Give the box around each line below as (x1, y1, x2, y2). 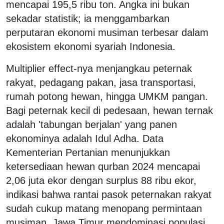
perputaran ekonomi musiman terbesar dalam (6, 26, 208, 38)
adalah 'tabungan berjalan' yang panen (6, 118, 177, 130)
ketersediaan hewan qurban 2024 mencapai (6, 160, 200, 172)
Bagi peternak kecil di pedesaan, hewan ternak (6, 104, 213, 116)
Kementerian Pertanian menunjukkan (6, 146, 170, 158)
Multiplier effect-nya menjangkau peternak (6, 62, 192, 74)
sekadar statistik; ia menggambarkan (6, 12, 169, 24)
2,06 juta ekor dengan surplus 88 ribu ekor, (6, 174, 196, 186)
